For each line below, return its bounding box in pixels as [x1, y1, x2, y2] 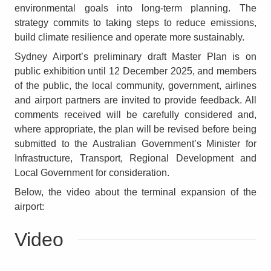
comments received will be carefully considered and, [15, 109, 256, 120]
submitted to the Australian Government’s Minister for [15, 138, 256, 149]
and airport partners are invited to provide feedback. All [15, 94, 256, 105]
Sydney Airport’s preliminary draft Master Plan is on [15, 51, 256, 62]
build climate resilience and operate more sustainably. [15, 31, 244, 42]
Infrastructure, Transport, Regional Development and [15, 152, 256, 163]
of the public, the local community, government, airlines [15, 80, 256, 91]
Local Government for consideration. [15, 167, 169, 178]
